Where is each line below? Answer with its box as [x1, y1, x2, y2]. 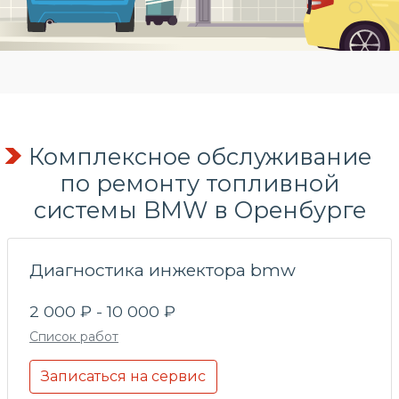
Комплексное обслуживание [28, 142, 371, 170]
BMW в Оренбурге [136, 195, 366, 224]
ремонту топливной [96, 168, 339, 197]
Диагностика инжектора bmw [29, 258, 296, 281]
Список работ [29, 328, 118, 345]
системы [33, 195, 137, 224]
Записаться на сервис [41, 367, 206, 385]
